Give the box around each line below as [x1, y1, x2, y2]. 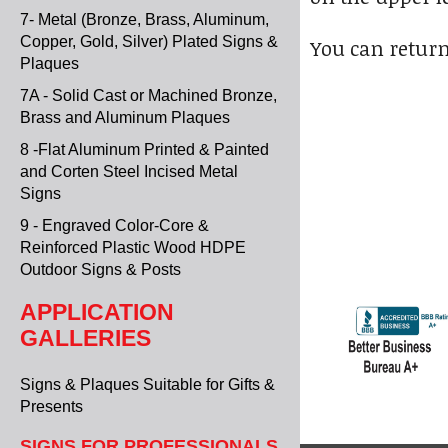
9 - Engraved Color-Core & [20, 217, 209, 234]
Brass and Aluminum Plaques [20, 109, 230, 126]
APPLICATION [20, 299, 174, 326]
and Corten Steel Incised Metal [20, 163, 238, 180]
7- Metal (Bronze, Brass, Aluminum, [20, 11, 269, 28]
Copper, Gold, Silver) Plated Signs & [20, 33, 278, 50]
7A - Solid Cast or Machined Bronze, [20, 87, 277, 104]
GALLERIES [20, 325, 151, 352]
